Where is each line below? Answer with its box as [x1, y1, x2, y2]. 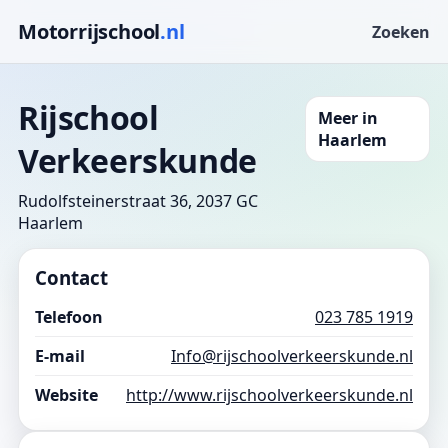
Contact [35, 265, 108, 290]
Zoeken [372, 20, 430, 43]
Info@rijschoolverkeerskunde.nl [171, 345, 413, 367]
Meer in [318, 107, 379, 129]
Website [35, 384, 98, 406]
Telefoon [35, 306, 103, 328]
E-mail [35, 345, 85, 367]
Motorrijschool [18, 18, 161, 45]
